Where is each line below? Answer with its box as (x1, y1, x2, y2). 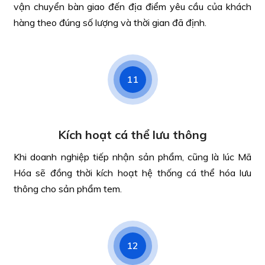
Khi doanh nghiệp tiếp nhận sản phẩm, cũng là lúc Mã (14, 151, 251, 163)
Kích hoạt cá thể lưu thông (58, 127, 207, 142)
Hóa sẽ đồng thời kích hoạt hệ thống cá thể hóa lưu (14, 167, 251, 179)
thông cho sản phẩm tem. (14, 183, 122, 195)
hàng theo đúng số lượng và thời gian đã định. (14, 17, 206, 28)
